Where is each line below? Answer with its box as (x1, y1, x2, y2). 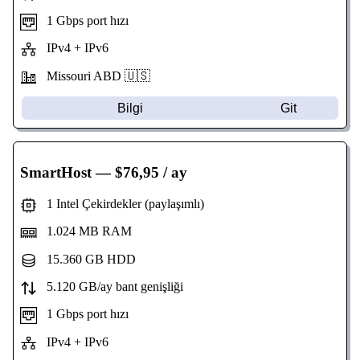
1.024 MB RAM (36, 224, 132, 239)
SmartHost (20, 163, 92, 181)
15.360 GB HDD (36, 252, 136, 266)
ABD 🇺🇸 (92, 68, 150, 83)
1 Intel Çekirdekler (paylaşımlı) (36, 197, 204, 211)
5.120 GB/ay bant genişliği (36, 280, 183, 294)
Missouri (36, 68, 93, 83)
